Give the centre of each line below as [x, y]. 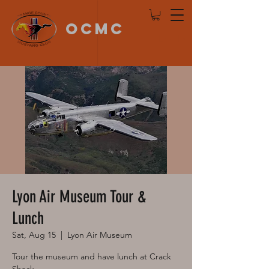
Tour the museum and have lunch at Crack [92, 257]
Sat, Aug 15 [34, 235]
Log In [172, 39]
